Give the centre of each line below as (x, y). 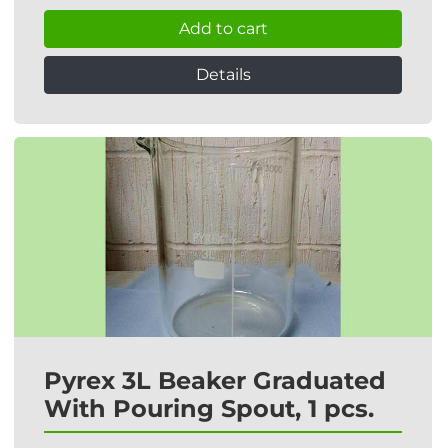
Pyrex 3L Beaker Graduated (215, 380)
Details (223, 74)
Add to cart (223, 28)
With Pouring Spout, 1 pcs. (209, 408)
